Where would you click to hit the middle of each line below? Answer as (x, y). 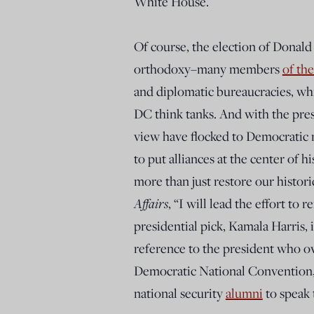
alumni (244, 293)
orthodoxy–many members (208, 68)
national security (179, 293)
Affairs (151, 203)
